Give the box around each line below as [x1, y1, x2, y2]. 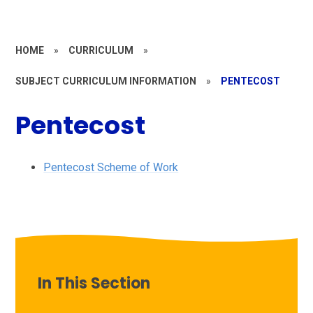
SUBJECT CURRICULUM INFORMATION [15, 75, 197, 87]
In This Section [38, 272, 151, 295]
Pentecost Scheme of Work [43, 161, 179, 175]
